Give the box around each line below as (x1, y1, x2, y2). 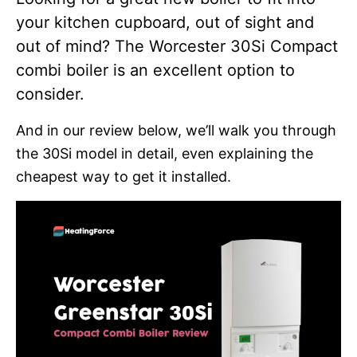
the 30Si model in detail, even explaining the (16, 144, 313, 162)
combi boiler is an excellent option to (16, 60, 295, 80)
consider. (16, 84, 84, 104)
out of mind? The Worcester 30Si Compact (16, 36, 338, 56)
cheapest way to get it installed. (16, 167, 231, 185)
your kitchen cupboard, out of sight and (16, 12, 314, 32)
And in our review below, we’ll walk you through (16, 121, 336, 139)
